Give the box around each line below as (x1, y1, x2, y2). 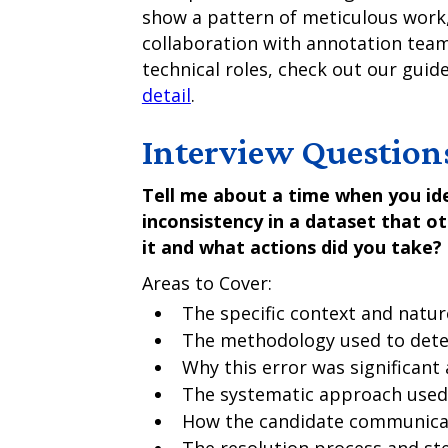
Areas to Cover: (141, 271, 272, 295)
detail (141, 83, 191, 107)
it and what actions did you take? (141, 235, 442, 259)
